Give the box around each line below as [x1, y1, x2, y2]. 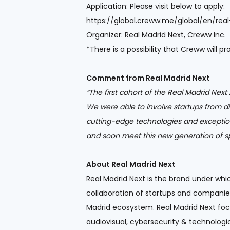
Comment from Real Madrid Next [86, 72, 210, 83]
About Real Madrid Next [86, 159, 176, 169]
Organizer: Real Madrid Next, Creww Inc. [86, 29, 226, 40]
